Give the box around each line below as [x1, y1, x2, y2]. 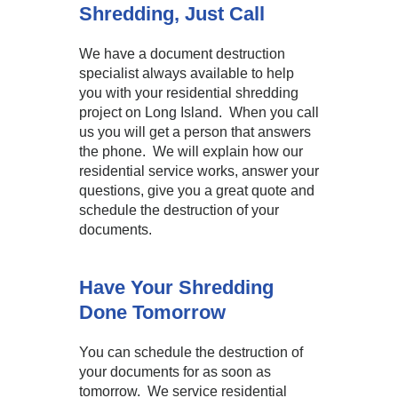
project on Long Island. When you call [79, 105, 319, 120]
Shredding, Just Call [79, 3, 265, 25]
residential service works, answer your [79, 163, 319, 179]
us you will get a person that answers [79, 124, 311, 139]
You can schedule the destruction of [79, 345, 303, 360]
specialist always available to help [79, 66, 294, 81]
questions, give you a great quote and [79, 183, 314, 198]
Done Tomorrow [79, 301, 226, 323]
